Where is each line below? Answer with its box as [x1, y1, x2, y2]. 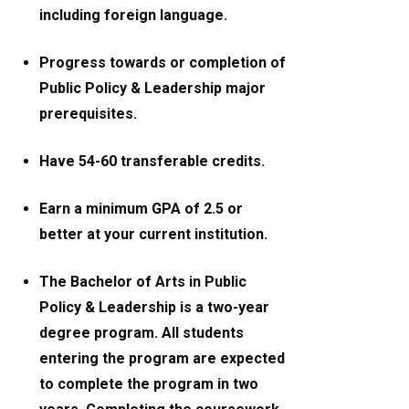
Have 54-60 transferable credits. [39, 152, 266, 171]
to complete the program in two [39, 375, 259, 393]
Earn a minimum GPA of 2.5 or [39, 200, 244, 218]
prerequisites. [39, 105, 138, 123]
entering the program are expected [39, 350, 286, 368]
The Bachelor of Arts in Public [39, 273, 247, 291]
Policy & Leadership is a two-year [39, 299, 270, 317]
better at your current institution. [39, 225, 268, 244]
